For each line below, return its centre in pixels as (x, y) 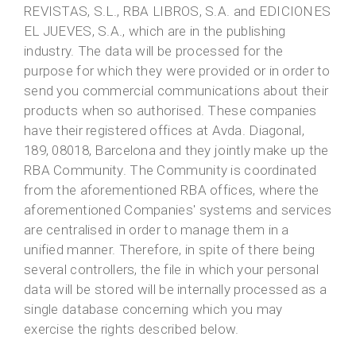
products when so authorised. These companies (170, 111)
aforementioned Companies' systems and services (178, 210)
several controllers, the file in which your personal (172, 270)
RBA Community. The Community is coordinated (170, 170)
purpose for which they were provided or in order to (177, 71)
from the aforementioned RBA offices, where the (172, 190)
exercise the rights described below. (132, 329)
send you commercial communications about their (176, 91)
